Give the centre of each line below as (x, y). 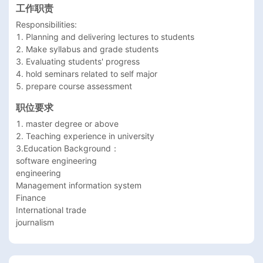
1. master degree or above (67, 124)
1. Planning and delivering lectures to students (106, 37)
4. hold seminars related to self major (87, 74)
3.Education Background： (68, 149)
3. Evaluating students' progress (78, 62)
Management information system (79, 186)
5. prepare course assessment (74, 86)
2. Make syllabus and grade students (87, 49)
